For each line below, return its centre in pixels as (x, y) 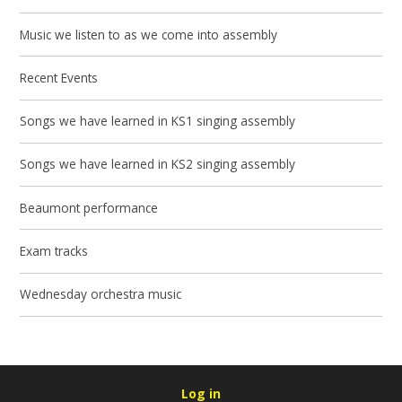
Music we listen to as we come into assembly (149, 34)
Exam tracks (54, 250)
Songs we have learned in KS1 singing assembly (158, 121)
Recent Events (59, 77)
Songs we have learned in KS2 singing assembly (158, 164)
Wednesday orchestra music (101, 294)
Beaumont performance (89, 207)
